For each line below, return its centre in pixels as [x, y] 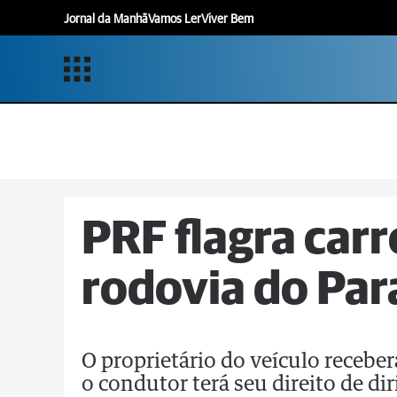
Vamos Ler [175, 19]
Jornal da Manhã [106, 19]
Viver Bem [227, 19]
